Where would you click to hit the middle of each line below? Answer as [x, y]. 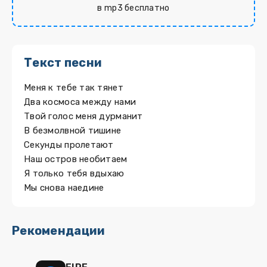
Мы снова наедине [64, 188]
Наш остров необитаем [76, 159]
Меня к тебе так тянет [74, 88]
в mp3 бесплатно [133, 8]
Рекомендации [59, 231]
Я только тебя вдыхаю [74, 173]
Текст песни [63, 63]
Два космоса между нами [80, 102]
